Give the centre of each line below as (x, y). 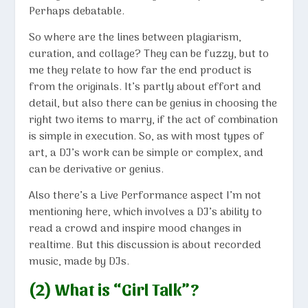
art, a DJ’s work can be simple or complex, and (146, 153)
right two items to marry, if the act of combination (154, 120)
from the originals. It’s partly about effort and (145, 87)
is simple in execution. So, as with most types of (147, 136)
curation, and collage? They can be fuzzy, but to (149, 54)
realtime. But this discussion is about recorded (145, 245)
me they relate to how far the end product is (141, 70)
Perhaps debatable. (77, 11)
